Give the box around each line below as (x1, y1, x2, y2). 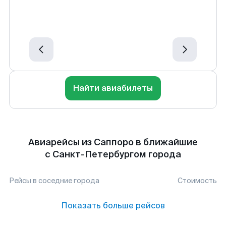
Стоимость (178, 176, 217, 185)
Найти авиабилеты (73, 83, 153, 93)
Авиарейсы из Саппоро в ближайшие (28, 136, 198, 148)
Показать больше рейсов (61, 200, 165, 211)
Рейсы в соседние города (9, 176, 99, 185)
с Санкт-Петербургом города (45, 148, 181, 160)
